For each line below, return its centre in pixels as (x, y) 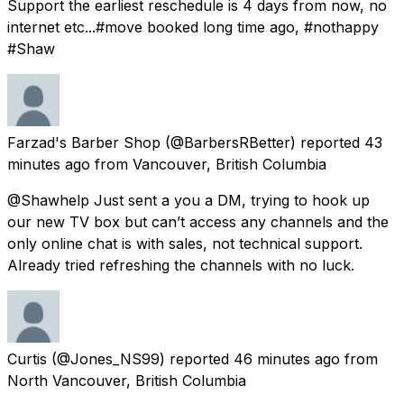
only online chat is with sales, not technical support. (185, 243)
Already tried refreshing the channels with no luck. (181, 265)
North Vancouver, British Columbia (127, 380)
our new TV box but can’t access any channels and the (198, 221)
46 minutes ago (287, 358)
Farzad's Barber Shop (84, 142)
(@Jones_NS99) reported (140, 358)
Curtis (27, 358)
